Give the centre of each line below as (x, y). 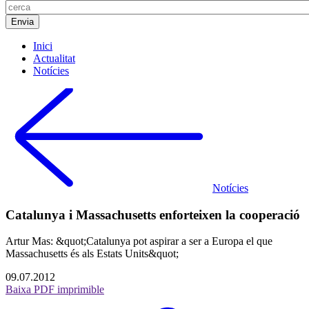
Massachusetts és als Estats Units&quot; (92, 254)
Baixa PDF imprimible (55, 290)
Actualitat (54, 58)
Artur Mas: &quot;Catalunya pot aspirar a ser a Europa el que (139, 241)
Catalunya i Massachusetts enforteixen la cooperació (153, 215)
